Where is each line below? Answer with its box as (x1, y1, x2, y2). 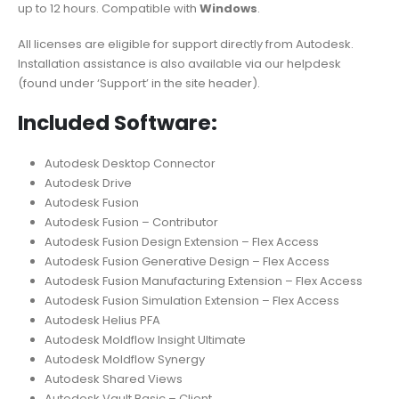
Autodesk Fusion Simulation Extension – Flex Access (44, 291, 339, 309)
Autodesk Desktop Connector (44, 154, 216, 172)
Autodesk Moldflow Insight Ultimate (44, 330, 246, 348)
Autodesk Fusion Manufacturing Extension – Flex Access (44, 272, 362, 289)
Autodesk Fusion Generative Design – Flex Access (44, 252, 330, 270)
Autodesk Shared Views (44, 370, 183, 387)
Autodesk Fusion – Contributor (44, 213, 218, 231)
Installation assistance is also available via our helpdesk (18, 55, 341, 73)
